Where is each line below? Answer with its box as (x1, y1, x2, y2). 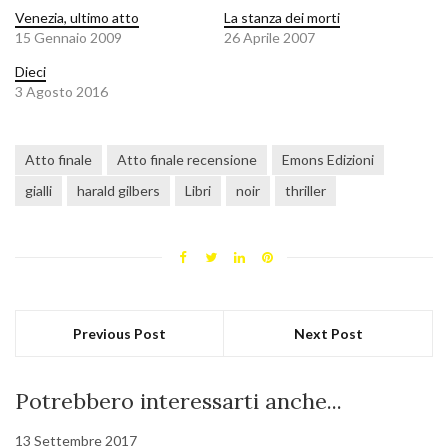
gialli (25, 182, 52, 200)
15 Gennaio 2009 (15, 29, 122, 47)
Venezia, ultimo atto (15, 9, 139, 27)
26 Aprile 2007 (224, 29, 315, 47)
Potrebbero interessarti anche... (15, 387, 342, 416)
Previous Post (73, 325, 166, 343)
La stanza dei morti (224, 9, 340, 27)
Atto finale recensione (117, 151, 257, 169)
